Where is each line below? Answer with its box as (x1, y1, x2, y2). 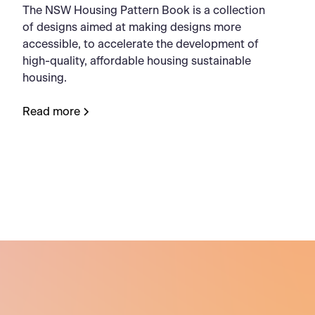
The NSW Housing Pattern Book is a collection (22, 5, 266, 17)
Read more (22, 106, 81, 118)
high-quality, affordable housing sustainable (22, 56, 252, 67)
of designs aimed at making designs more (22, 22, 242, 34)
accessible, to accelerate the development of (22, 39, 259, 51)
